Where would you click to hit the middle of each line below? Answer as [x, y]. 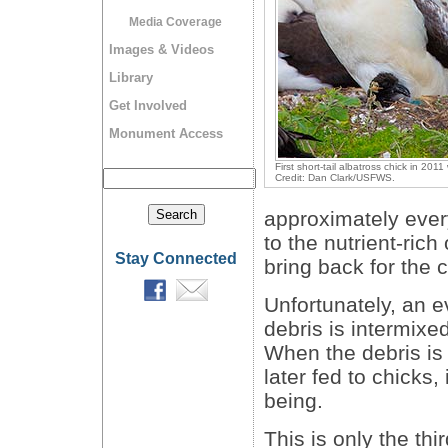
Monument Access [166, 133]
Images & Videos [161, 49]
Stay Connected [176, 258]
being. [293, 401]
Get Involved [148, 105]
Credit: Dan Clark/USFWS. [335, 178]
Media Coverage [175, 22]
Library [131, 77]
